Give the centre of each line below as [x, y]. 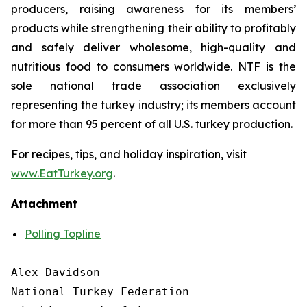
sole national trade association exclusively [153, 86]
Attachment [44, 204]
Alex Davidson [56, 272]
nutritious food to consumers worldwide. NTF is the [153, 66]
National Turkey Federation [100, 292]
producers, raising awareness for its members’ [153, 9]
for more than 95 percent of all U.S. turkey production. [152, 124]
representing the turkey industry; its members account [153, 105]
